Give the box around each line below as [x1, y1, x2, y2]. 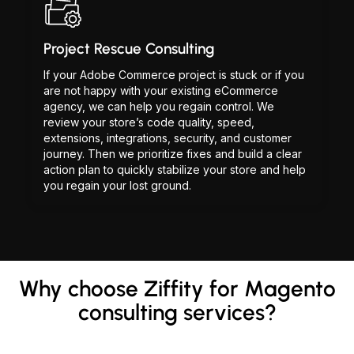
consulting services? [77, 299, 277, 326]
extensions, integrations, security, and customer [43, 131, 292, 145]
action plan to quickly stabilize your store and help [43, 163, 306, 176]
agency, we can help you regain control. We [43, 100, 274, 113]
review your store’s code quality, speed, [43, 115, 254, 129]
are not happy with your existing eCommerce [43, 84, 278, 97]
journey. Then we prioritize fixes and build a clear [43, 147, 302, 160]
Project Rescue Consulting [43, 40, 214, 58]
